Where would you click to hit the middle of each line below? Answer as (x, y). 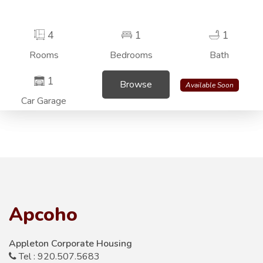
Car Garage (44, 101)
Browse (136, 84)
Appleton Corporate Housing (70, 243)
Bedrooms (131, 55)
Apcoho (43, 214)
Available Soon (210, 85)
